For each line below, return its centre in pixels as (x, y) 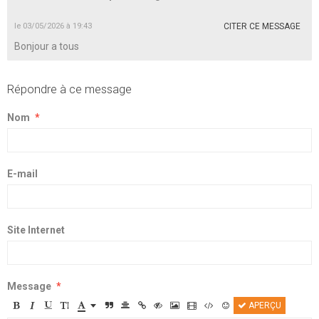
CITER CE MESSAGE (262, 26)
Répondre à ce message (69, 89)
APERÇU (264, 305)
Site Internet (36, 230)
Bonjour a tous (47, 46)
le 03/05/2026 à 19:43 (53, 26)
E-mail (22, 174)
